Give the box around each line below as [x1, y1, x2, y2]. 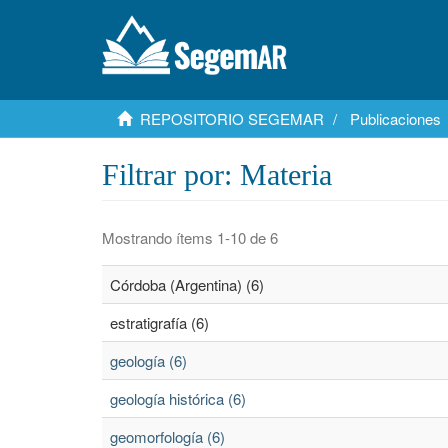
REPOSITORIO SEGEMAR [140, 108, 324, 129]
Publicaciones [350, 108, 441, 129]
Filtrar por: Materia [102, 158, 332, 191]
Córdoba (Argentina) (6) [110, 274, 264, 295]
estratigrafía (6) [110, 312, 209, 333]
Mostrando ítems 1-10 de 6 [102, 227, 278, 248]
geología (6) [110, 350, 187, 371]
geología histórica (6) [110, 388, 246, 409]
